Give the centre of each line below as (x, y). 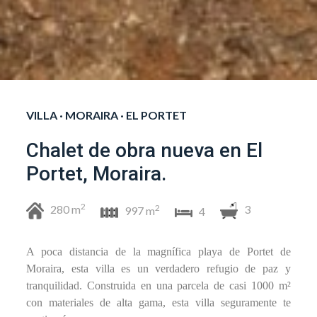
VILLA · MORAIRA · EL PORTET (107, 115)
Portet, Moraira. (97, 174)
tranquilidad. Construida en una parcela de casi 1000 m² (158, 286)
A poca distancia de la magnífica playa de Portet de (158, 252)
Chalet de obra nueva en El (145, 151)
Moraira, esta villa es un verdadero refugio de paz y (158, 269)
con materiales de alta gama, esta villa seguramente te (158, 302)
